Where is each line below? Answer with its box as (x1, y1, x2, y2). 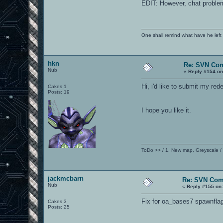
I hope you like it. (141, 106, 192, 114)
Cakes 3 (48, 198, 67, 204)
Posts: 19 (48, 89, 70, 95)
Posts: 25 (48, 204, 70, 210)
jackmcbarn (48, 174, 84, 182)
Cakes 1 (48, 83, 67, 89)
